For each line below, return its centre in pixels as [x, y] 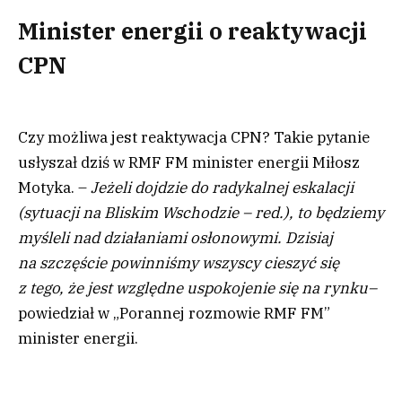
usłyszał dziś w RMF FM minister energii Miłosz [189, 163]
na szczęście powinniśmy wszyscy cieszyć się [179, 263]
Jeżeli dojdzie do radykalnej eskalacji [222, 188]
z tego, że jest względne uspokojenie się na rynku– [197, 288]
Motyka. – [54, 188]
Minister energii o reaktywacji [192, 31]
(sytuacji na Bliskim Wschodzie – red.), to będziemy [201, 213]
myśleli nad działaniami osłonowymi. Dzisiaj [175, 238]
